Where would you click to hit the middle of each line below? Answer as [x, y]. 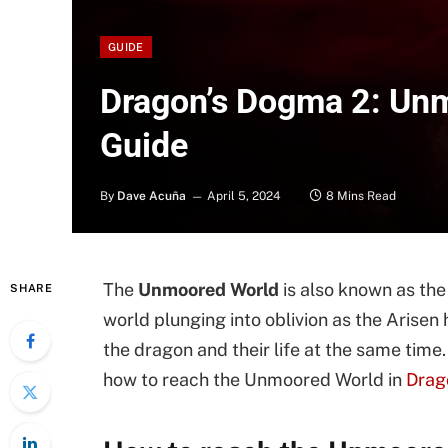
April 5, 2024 [244, 196]
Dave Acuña [151, 196]
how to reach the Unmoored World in [254, 379]
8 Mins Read [361, 196]
